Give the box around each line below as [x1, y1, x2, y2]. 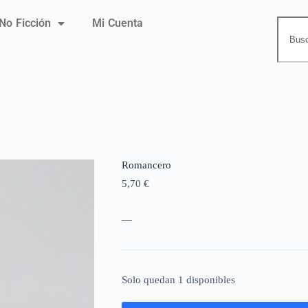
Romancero [121, 159, 171, 171]
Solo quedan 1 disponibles [121, 274, 235, 286]
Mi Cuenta [92, 16, 144, 30]
